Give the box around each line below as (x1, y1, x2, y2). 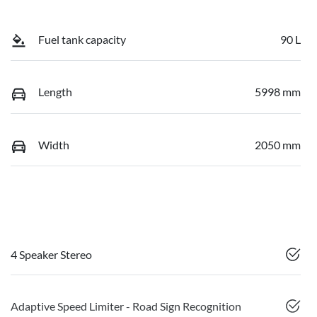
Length (38, 85, 72, 99)
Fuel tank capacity (38, 32, 126, 46)
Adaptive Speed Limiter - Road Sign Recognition (11, 299, 241, 313)
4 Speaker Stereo (11, 248, 92, 262)
